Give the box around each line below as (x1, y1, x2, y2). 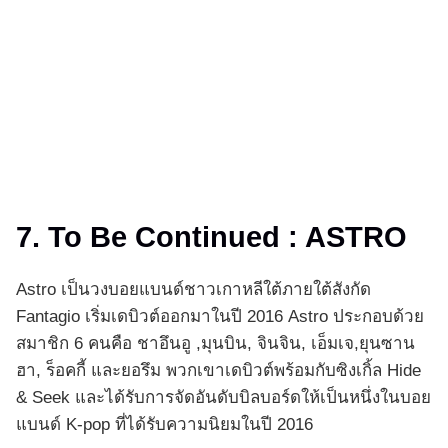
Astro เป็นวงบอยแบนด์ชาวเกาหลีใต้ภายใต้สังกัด (16, 280, 371, 300)
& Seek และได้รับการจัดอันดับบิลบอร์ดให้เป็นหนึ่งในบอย (16, 388, 431, 408)
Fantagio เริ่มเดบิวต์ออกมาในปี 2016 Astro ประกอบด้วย (16, 307, 424, 327)
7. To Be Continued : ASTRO (16, 221, 407, 254)
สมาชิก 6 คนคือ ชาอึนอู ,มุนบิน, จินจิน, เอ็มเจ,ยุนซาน (16, 334, 415, 354)
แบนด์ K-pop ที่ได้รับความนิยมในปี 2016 (16, 415, 313, 435)
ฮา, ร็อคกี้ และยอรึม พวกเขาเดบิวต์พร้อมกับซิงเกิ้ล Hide (16, 361, 421, 381)
